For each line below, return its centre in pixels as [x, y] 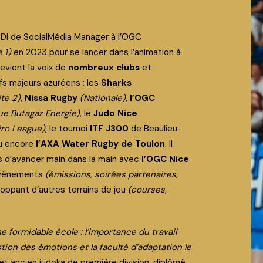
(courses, [147, 190]
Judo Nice [115, 113]
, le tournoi [68, 129]
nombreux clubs [105, 68]
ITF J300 [109, 129]
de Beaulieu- [155, 129]
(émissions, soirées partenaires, [112, 174]
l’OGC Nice [165, 159]
